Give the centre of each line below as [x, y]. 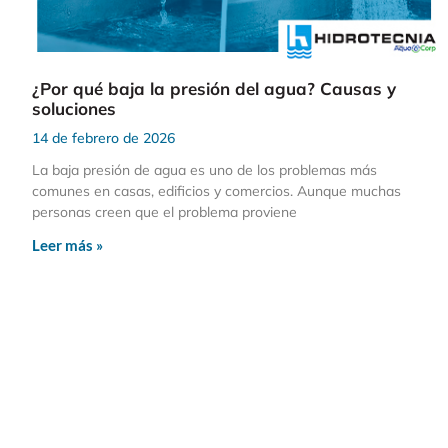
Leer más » [67, 245]
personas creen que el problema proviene [164, 212]
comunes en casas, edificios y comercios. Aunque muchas [216, 191]
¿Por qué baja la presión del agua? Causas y [214, 89]
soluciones [74, 109]
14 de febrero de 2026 [103, 138]
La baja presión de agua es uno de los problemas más [204, 170]
